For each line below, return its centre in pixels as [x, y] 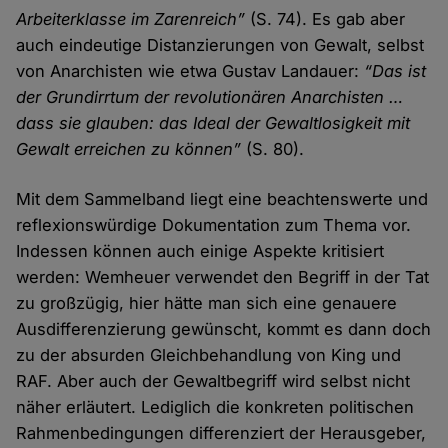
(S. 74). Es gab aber [325, 18]
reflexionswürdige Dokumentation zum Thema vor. [214, 224]
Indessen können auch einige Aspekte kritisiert [200, 250]
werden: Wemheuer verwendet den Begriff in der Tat [223, 276]
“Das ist [395, 70]
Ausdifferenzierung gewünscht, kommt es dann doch [224, 328]
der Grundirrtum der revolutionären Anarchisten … [210, 96]
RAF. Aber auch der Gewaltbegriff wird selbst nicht [213, 380]
